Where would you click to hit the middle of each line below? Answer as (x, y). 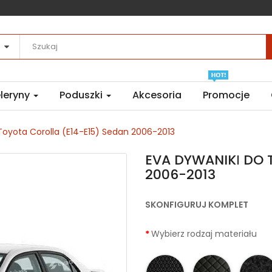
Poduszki (82, 95)
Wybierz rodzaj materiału (204, 234)
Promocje (226, 95)
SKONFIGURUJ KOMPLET (197, 205)
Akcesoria (157, 95)
